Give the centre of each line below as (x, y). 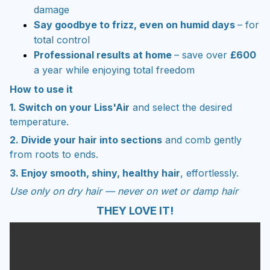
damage (52, 10)
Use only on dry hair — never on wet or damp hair (124, 191)
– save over (202, 55)
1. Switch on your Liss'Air (70, 108)
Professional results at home (104, 55)
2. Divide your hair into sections (86, 140)
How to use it (41, 89)
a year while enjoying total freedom (114, 70)
